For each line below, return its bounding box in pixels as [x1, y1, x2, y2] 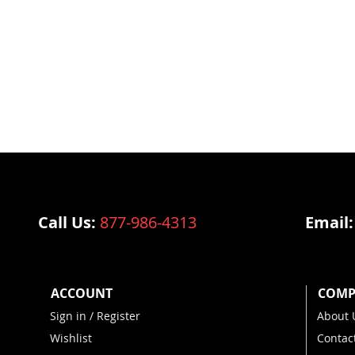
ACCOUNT [50, 284, 113, 302]
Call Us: [37, 212, 100, 233]
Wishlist [49, 330, 92, 345]
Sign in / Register [49, 308, 140, 323]
